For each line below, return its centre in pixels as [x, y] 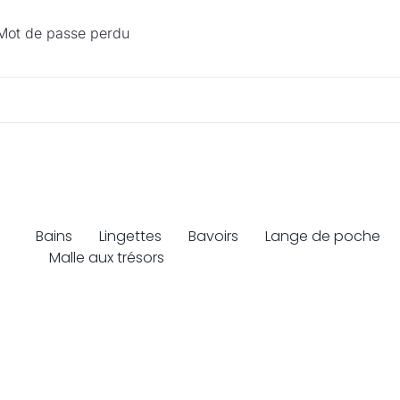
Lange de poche [322, 236]
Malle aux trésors [106, 258]
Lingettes [130, 236]
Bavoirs [213, 236]
